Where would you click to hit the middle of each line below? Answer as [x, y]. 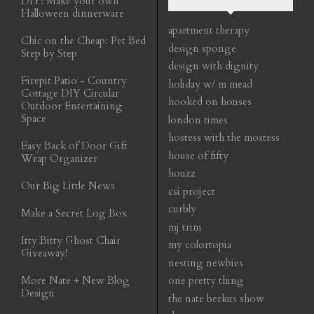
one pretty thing [206, 281]
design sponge [202, 48]
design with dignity [213, 66]
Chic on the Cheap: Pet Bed [83, 41]
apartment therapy [209, 30]
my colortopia [200, 245]
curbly [182, 209]
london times [198, 120]
